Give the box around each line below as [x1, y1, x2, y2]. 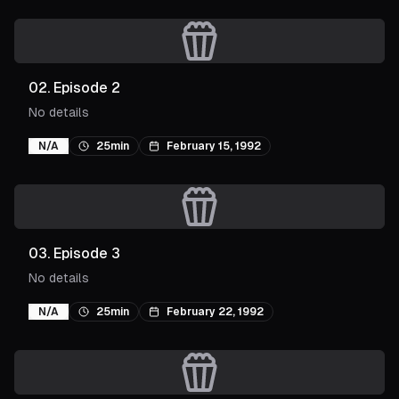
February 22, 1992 [167, 305, 264, 318]
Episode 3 [53, 245, 120, 262]
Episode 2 [53, 79, 120, 96]
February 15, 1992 [167, 140, 261, 152]
